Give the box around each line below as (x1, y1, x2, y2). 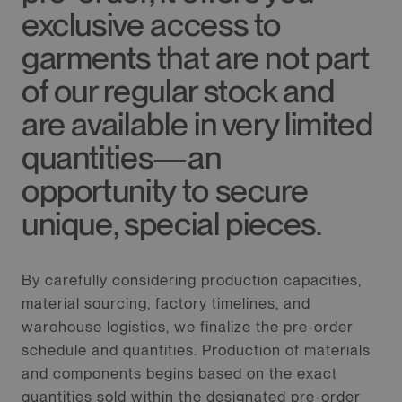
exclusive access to (21, 5, 282, 45)
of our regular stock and (21, 72, 335, 111)
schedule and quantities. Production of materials (21, 341, 371, 360)
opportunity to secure (21, 171, 309, 211)
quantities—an (21, 138, 222, 178)
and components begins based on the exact (21, 364, 337, 383)
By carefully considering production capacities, (21, 271, 363, 290)
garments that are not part (21, 39, 370, 78)
